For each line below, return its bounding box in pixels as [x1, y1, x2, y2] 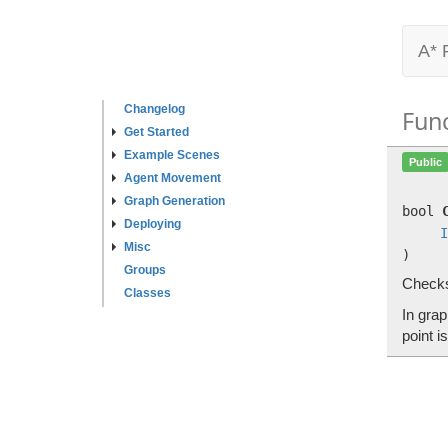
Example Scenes [124, 148, 220, 162]
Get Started [124, 125, 189, 139]
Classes [124, 286, 171, 300]
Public [408, 155, 442, 168]
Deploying [124, 217, 181, 231]
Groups [124, 263, 166, 277]
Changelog [124, 102, 185, 116]
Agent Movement [124, 171, 221, 185]
